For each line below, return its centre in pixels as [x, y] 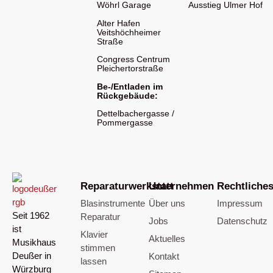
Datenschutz [242, 221]
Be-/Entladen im [130, 86]
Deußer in [32, 256]
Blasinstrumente [113, 203]
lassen [94, 261]
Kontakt [164, 256]
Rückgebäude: [128, 95]
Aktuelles [167, 238]
